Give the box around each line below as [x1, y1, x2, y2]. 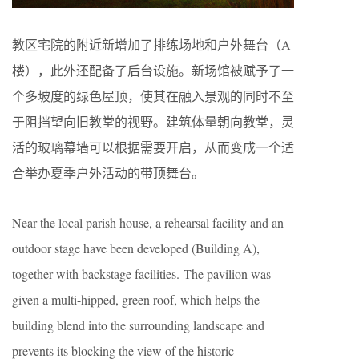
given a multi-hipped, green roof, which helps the [12, 290, 260, 308]
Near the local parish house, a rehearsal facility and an [12, 213, 284, 231]
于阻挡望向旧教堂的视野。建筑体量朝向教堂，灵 [12, 112, 294, 130]
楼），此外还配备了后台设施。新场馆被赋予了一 [12, 61, 294, 79]
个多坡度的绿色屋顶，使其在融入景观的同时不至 [12, 87, 294, 104]
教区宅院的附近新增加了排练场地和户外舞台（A [12, 35, 291, 53]
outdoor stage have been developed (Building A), [12, 239, 260, 256]
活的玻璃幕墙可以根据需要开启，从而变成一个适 [12, 138, 294, 155]
